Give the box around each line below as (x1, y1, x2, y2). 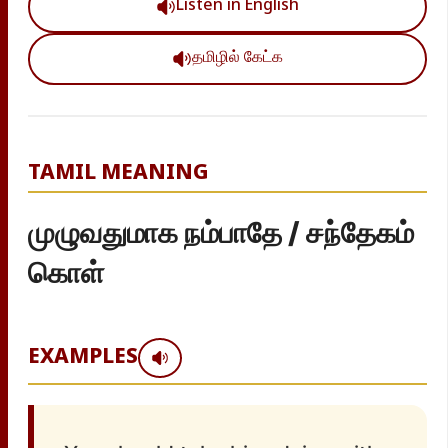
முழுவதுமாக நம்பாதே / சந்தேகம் (28, 215, 414, 250)
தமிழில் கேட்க (192, 48, 283, 69)
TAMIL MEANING (28, 160, 208, 187)
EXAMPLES (28, 344, 138, 371)
